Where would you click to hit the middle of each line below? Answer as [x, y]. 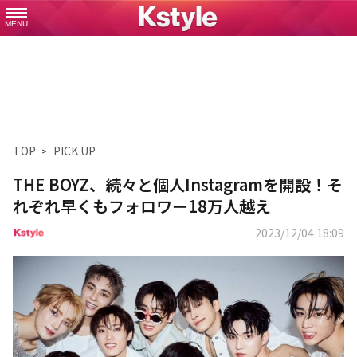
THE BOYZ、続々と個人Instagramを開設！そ [178, 184]
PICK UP [75, 151]
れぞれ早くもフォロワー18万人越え [142, 206]
